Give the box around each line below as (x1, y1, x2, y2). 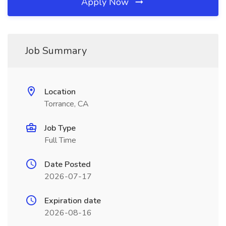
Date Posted (44, 159, 91, 170)
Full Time (44, 135, 76, 146)
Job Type (44, 123, 76, 134)
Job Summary (25, 44, 87, 58)
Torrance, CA (44, 98, 89, 109)
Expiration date (44, 195, 101, 206)
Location (44, 86, 76, 97)
